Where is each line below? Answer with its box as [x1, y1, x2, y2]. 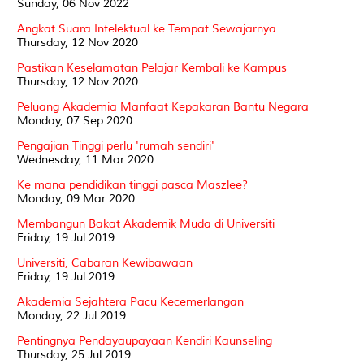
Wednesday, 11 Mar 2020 [17, 152, 154, 167]
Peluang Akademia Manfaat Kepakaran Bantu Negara [17, 99, 309, 114]
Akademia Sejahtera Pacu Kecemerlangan [17, 294, 244, 309]
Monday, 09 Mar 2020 [17, 191, 135, 206]
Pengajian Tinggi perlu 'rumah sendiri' [17, 138, 214, 153]
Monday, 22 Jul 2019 [17, 308, 126, 323]
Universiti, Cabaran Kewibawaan [17, 255, 193, 270]
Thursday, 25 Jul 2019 [17, 347, 131, 362]
